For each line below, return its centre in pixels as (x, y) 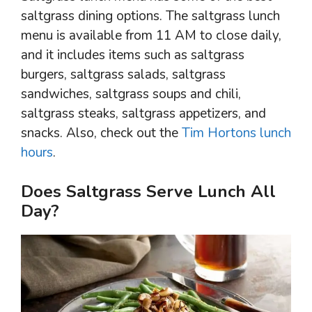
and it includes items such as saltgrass (133, 55)
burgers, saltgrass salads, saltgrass (123, 74)
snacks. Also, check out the (101, 133)
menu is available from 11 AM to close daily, (151, 35)
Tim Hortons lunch (236, 133)
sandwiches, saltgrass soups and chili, (131, 94)
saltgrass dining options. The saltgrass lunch (150, 16)
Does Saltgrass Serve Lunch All (148, 192)
